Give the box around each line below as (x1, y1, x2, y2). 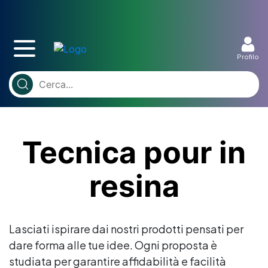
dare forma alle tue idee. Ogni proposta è (9, 237, 217, 252)
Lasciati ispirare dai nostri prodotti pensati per (9, 221, 243, 236)
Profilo (237, 52, 259, 60)
